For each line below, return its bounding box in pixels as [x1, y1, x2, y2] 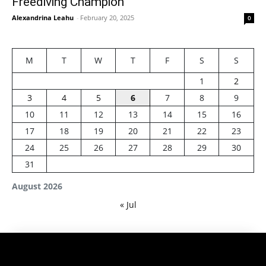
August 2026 [12, 180, 62, 192]
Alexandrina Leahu [12, 12, 74, 22]
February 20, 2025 [80, 12, 134, 22]
